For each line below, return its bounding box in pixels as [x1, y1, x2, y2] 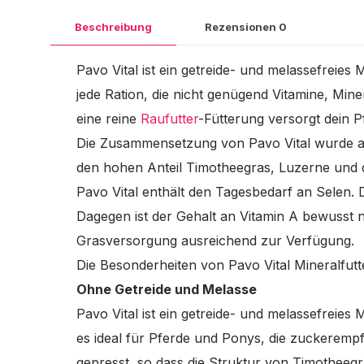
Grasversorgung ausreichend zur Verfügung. [76, 232, 358, 249]
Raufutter [140, 110, 198, 127]
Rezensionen [205, 20, 279, 33]
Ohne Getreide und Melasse [76, 281, 257, 297]
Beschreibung [75, 20, 152, 33]
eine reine [76, 110, 141, 127]
